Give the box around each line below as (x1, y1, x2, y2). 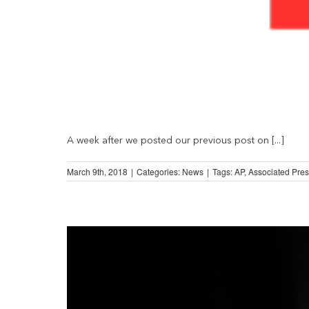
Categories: (137, 166, 182, 178)
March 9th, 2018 (67, 166, 128, 178)
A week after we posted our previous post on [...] (67, 136, 284, 146)
